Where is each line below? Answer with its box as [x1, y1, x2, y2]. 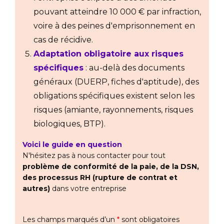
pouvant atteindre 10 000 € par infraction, [33, 7, 201, 17]
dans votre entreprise [50, 184, 126, 193]
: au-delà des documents [83, 63, 184, 73]
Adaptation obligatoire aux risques [33, 49, 183, 59]
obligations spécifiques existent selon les [33, 91, 194, 101]
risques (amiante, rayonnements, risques [33, 105, 193, 115]
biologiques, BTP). [33, 119, 105, 129]
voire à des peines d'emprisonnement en [33, 21, 195, 31]
